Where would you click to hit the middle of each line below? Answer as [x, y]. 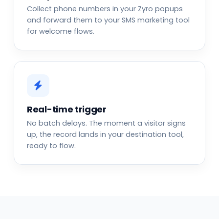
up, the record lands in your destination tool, [105, 134]
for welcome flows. [61, 31]
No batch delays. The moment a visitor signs [106, 123]
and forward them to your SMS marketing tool [108, 20]
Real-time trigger [67, 109]
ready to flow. [51, 145]
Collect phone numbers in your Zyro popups [105, 9]
